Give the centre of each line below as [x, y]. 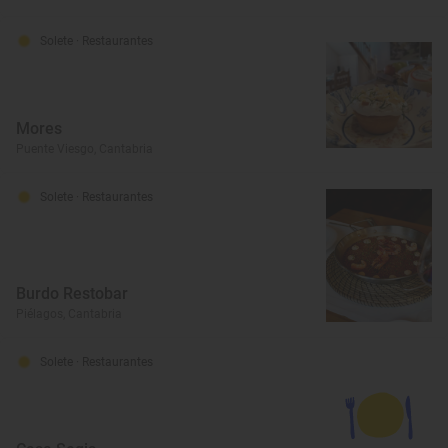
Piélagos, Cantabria [69, 313]
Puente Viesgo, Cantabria [84, 149]
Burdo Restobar [72, 293]
